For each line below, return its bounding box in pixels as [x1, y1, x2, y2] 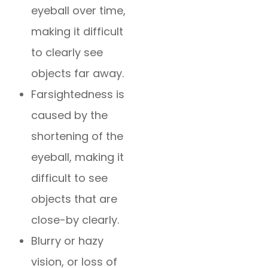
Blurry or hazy [31, 233, 104, 249]
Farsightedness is [31, 87, 125, 102]
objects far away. [31, 66, 124, 81]
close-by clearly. [31, 212, 120, 228]
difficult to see [31, 170, 108, 186]
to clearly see [31, 45, 103, 60]
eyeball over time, [31, 3, 126, 19]
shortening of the [31, 129, 124, 144]
